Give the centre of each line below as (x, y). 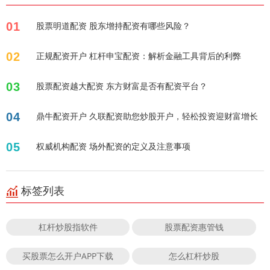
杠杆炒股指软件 (68, 227)
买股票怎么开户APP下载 (68, 256)
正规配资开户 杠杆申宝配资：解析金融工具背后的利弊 (139, 56)
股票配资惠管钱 (194, 227)
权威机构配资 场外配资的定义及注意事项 (113, 146)
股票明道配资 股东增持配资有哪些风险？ (113, 26)
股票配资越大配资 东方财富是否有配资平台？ (122, 86)
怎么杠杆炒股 (194, 256)
